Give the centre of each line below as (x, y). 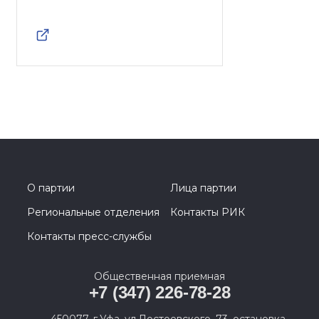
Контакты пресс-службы (89, 236)
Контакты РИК (208, 212)
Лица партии (203, 188)
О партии (51, 188)
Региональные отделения (93, 212)
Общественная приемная (159, 276)
